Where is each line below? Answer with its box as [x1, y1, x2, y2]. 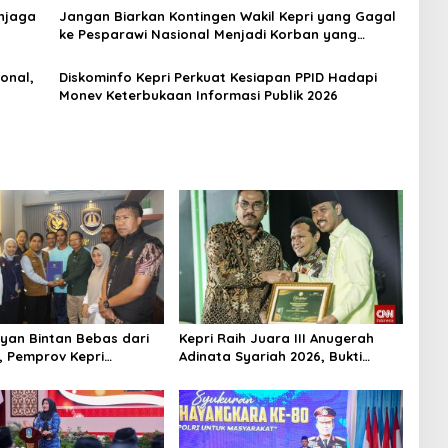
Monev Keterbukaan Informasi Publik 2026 [58, 87, 338, 104]
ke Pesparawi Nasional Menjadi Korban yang [58, 26, 357, 43]
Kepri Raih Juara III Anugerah [178, 329, 374, 346]
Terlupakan [58, 44, 133, 61]
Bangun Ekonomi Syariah [178, 365, 344, 382]
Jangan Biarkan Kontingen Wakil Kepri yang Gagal [58, 8, 396, 25]
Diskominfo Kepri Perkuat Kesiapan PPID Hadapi [58, 69, 377, 86]
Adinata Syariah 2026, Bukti [178, 347, 362, 364]
